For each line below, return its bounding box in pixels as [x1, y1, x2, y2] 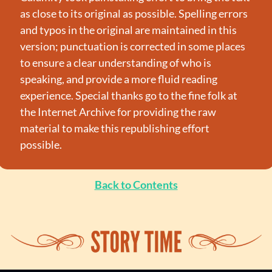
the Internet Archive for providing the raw [19, 104, 216, 118]
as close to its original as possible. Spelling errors [19, 6, 248, 20]
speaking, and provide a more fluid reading [19, 72, 217, 86]
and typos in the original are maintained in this [19, 22, 237, 36]
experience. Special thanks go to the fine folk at [19, 88, 237, 102]
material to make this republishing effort [19, 121, 209, 135]
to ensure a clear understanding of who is [19, 55, 211, 69]
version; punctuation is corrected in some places [19, 39, 245, 53]
